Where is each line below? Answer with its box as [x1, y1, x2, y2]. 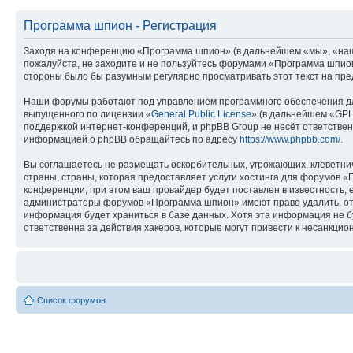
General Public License [151, 109, 251, 120]
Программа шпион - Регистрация [24, 19, 217, 32]
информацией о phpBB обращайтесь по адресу [24, 134, 240, 145]
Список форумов [37, 295, 106, 305]
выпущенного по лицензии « [24, 109, 151, 120]
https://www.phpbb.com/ [240, 134, 340, 145]
